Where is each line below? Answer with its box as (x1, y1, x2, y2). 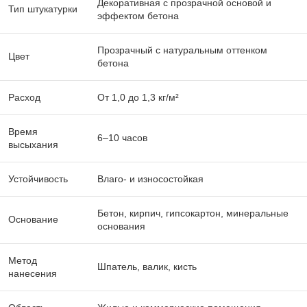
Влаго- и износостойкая (97, 173, 204, 185)
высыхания (8, 139, 58, 151)
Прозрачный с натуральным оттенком (97, 45, 267, 56)
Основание (8, 214, 58, 225)
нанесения (8, 268, 57, 280)
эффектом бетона (97, 10, 179, 22)
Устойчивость (8, 173, 68, 185)
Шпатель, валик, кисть (97, 261, 197, 273)
